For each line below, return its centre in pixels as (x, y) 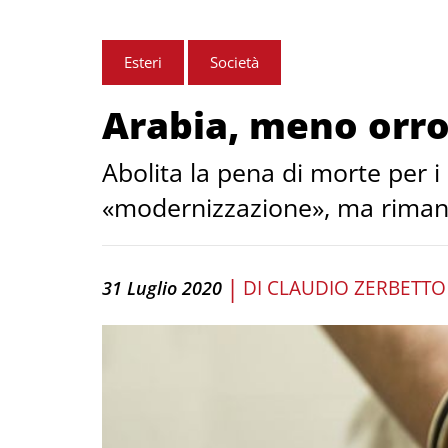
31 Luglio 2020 (162, 287)
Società (234, 62)
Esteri (143, 62)
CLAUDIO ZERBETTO (356, 287)
